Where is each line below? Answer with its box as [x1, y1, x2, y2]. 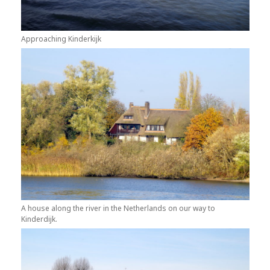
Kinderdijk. [20, 214, 57, 225]
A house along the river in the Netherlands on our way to [20, 203, 215, 214]
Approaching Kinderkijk [20, 34, 101, 45]
